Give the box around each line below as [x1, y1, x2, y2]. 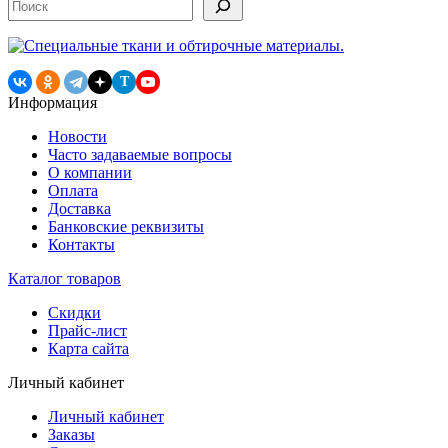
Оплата [48, 182, 98, 200]
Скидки [48, 304, 101, 322]
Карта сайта [48, 340, 129, 358]
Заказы [48, 426, 95, 444]
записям [7, 8, 97, 35]
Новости [48, 128, 107, 146]
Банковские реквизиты [48, 218, 204, 236]
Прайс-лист [48, 322, 127, 340]
